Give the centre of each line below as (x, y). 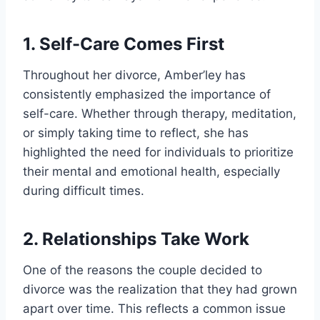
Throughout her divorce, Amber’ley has (134, 75)
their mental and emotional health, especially (151, 172)
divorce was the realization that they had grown (160, 290)
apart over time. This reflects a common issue (154, 309)
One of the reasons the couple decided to (142, 270)
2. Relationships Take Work (136, 239)
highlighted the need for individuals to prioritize (158, 152)
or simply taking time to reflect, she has (136, 133)
